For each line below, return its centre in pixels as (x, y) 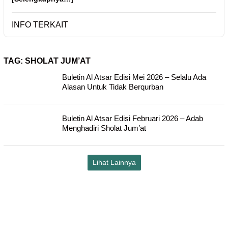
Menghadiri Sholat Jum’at (104, 128)
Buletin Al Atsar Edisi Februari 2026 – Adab (133, 118)
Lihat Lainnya (114, 162)
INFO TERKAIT (40, 25)
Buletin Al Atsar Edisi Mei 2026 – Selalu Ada (134, 77)
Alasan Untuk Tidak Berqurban (113, 87)
